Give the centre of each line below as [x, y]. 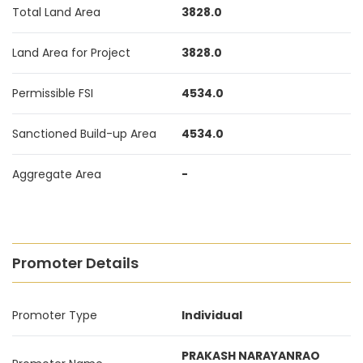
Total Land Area [56, 12]
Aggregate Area [57, 174]
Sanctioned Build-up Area [84, 134]
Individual [212, 315]
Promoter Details [75, 263]
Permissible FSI [53, 93]
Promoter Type [55, 315]
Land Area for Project [71, 53]
